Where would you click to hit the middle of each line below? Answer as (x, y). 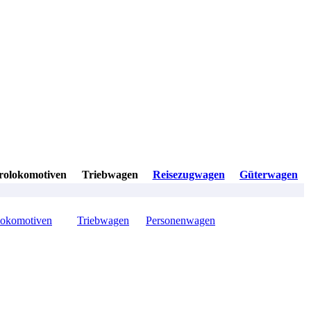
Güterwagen (269, 175)
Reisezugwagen (188, 175)
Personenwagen (180, 221)
